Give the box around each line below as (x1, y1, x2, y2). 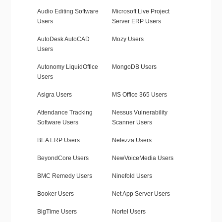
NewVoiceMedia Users (111, 155, 173, 162)
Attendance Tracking (37, 109, 93, 116)
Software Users (37, 119, 78, 126)
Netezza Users (111, 137, 152, 144)
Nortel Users (111, 208, 146, 216)
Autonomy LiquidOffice (37, 63, 98, 71)
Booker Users (37, 190, 74, 198)
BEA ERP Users (37, 137, 80, 144)
